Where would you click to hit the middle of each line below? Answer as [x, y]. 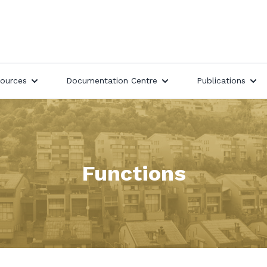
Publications [221, 81]
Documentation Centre [112, 81]
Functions [133, 173]
